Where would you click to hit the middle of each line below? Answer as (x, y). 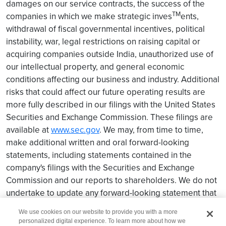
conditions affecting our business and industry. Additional (113, 79)
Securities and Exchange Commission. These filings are (109, 117)
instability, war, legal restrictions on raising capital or (103, 41)
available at (29, 130)
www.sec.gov (75, 130)
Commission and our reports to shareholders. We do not (111, 180)
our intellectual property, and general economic (95, 67)
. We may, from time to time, (151, 130)
